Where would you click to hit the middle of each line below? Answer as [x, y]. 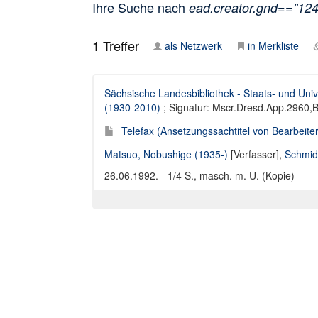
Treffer [119, 45]
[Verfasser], [256, 154]
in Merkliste [273, 45]
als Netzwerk [193, 45]
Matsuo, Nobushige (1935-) [166, 154]
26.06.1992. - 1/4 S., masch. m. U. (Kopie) [199, 175]
